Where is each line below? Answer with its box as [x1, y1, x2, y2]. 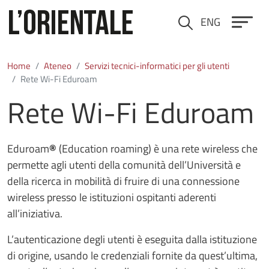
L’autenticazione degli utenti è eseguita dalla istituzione [7, 231, 257, 247]
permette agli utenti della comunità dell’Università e [7, 156, 241, 173]
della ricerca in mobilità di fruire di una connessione [7, 172, 240, 189]
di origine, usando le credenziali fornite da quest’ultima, [7, 247, 258, 264]
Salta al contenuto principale [133, 2, 241, 16]
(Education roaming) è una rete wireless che [59, 140, 258, 157]
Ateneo [44, 58, 71, 73]
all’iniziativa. [7, 205, 62, 222]
